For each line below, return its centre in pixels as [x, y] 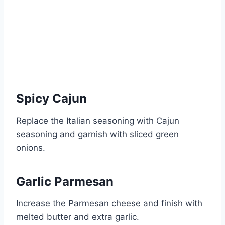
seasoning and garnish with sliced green [97, 134]
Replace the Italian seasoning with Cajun [98, 121]
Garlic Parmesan [65, 182]
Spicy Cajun [51, 99]
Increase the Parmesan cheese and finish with [109, 204]
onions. [31, 148]
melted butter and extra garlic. [78, 217]
